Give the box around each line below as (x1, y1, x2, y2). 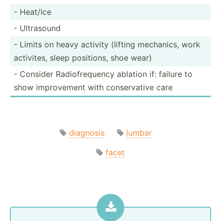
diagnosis (69, 127, 105, 138)
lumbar (126, 127, 152, 138)
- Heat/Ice (14, 6, 51, 17)
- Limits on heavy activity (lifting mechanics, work (14, 39, 200, 49)
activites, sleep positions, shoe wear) (14, 52, 152, 63)
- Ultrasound (14, 23, 61, 33)
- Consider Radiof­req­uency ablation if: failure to (14, 69, 192, 79)
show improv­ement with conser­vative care (14, 82, 173, 92)
